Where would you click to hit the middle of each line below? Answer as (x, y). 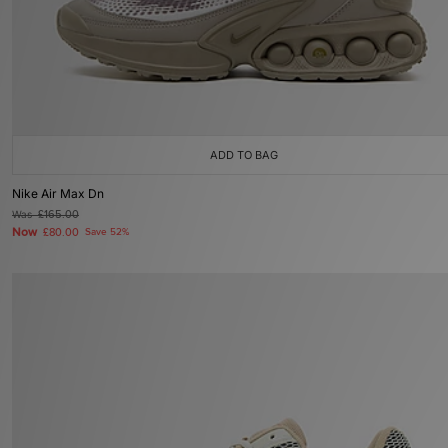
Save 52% (107, 232)
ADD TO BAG (244, 155)
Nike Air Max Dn (58, 193)
